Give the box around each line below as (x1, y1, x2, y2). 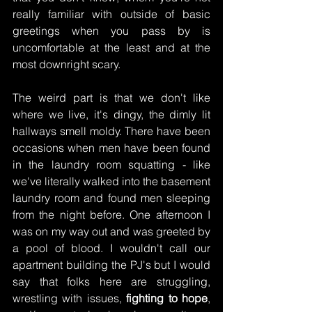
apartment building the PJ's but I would (13, 258, 210, 272)
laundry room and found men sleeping (13, 191, 210, 205)
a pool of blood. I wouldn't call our (13, 241, 210, 256)
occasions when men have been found (13, 141, 210, 155)
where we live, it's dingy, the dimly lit (13, 107, 210, 122)
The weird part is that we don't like (13, 91, 210, 105)
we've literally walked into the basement (13, 174, 210, 189)
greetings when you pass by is (13, 24, 210, 38)
